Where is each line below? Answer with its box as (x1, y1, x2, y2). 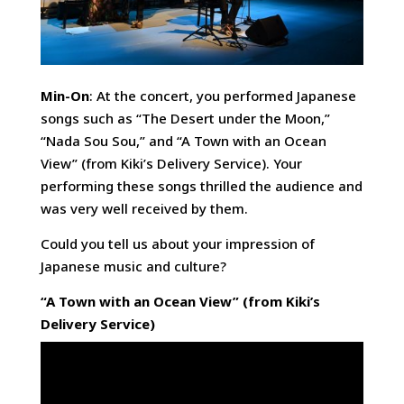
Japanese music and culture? (40, 256, 226, 275)
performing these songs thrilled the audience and (40, 176, 363, 195)
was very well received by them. (40, 198, 248, 217)
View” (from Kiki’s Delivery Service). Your (40, 153, 302, 172)
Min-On (40, 86, 89, 105)
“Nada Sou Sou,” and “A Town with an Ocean (40, 131, 326, 150)
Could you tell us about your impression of (40, 234, 315, 252)
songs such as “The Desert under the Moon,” (40, 108, 330, 127)
